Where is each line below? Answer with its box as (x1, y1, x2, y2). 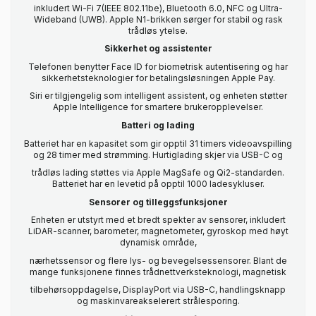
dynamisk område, (119, 237, 197, 248)
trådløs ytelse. (128, 25, 188, 36)
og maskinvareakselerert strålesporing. (76, 296, 240, 307)
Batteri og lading (121, 119, 195, 130)
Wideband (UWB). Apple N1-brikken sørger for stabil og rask (33, 13, 283, 25)
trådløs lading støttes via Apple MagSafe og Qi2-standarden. (32, 167, 284, 178)
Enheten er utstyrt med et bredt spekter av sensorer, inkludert (30, 214, 286, 226)
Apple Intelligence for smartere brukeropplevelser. (53, 102, 263, 113)
